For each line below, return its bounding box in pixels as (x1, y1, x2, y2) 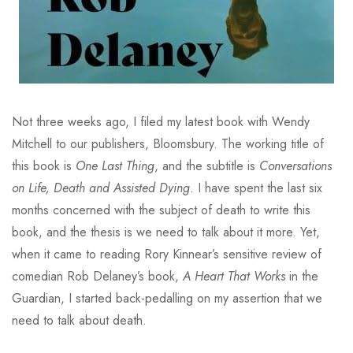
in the (285, 267, 318, 285)
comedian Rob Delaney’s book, (12, 267, 183, 285)
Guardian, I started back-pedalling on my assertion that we (12, 289, 322, 307)
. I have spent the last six (190, 179, 322, 197)
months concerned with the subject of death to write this (12, 201, 310, 219)
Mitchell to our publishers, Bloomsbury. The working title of (12, 135, 324, 153)
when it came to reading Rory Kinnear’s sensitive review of (12, 245, 321, 263)
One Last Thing (76, 157, 154, 175)
